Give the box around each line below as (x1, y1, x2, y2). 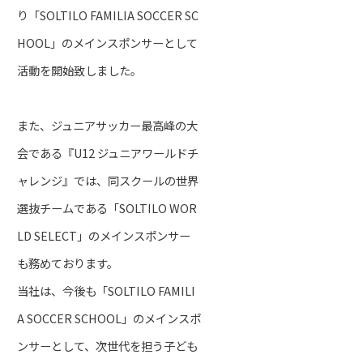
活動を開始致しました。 (16, 61, 142, 79)
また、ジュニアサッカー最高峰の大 (16, 116, 198, 134)
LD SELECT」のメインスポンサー (16, 226, 190, 244)
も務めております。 (16, 254, 118, 271)
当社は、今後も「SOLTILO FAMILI (16, 281, 195, 299)
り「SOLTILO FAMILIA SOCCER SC (16, 6, 199, 23)
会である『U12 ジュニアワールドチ (16, 143, 199, 161)
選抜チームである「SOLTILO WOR (16, 199, 197, 216)
